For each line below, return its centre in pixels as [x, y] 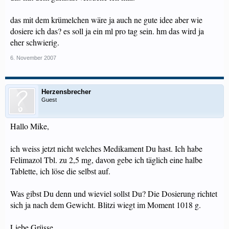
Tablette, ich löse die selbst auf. [60, 171]
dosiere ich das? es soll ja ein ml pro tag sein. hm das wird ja [107, 31]
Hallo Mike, [30, 126]
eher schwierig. [35, 42]
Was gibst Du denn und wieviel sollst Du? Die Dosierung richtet [114, 193]
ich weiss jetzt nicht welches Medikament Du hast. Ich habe [106, 148]
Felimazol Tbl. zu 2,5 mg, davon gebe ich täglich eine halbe [106, 160]
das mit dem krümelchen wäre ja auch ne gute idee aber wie [106, 20]
